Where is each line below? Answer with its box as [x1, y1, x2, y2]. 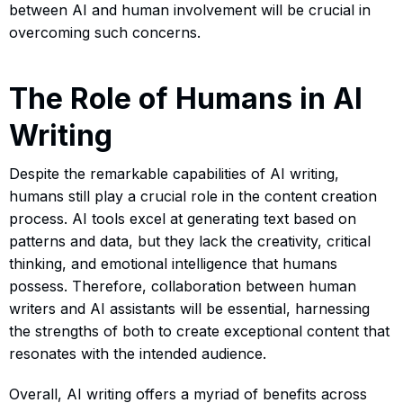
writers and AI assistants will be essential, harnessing [9, 299, 370, 318]
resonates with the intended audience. [9, 344, 266, 363]
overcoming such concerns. [9, 22, 201, 41]
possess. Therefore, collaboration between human [9, 276, 356, 295]
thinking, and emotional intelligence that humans [9, 254, 337, 273]
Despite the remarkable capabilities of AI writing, [9, 164, 339, 183]
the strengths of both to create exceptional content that [9, 321, 390, 340]
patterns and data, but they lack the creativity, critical [9, 231, 371, 250]
